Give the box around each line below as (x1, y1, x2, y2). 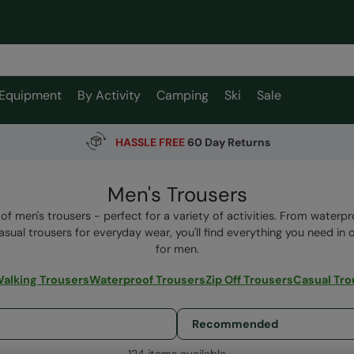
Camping (156, 87, 209, 104)
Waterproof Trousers (89, 273, 205, 288)
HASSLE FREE (115, 134, 185, 149)
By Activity (77, 87, 141, 104)
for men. (155, 242, 199, 257)
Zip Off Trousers (205, 273, 293, 288)
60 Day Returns (184, 134, 270, 149)
